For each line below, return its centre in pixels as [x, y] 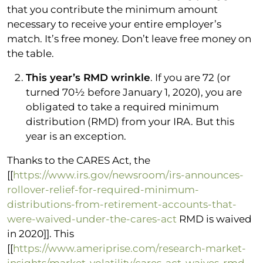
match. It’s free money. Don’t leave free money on [129, 38]
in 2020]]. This [41, 233]
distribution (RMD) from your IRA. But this [130, 121]
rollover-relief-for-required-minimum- [103, 189]
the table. [31, 53]
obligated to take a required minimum [122, 107]
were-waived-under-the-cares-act [92, 219]
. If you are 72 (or [190, 77]
